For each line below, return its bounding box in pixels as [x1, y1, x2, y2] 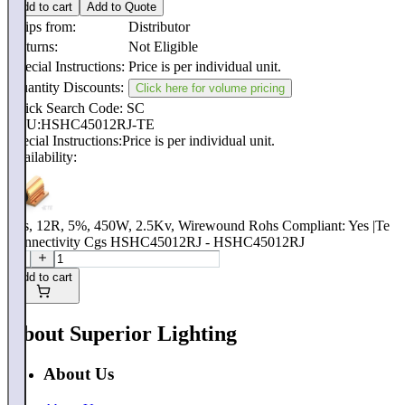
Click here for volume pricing [136, 81, 285, 96]
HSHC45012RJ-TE [41, 117, 155, 133]
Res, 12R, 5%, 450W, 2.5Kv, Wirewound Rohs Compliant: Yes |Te [7, 218, 390, 234]
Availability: [7, 149, 77, 165]
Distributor [128, 19, 190, 35]
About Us [43, 364, 114, 384]
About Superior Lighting [7, 322, 237, 346]
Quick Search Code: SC [7, 100, 145, 117]
